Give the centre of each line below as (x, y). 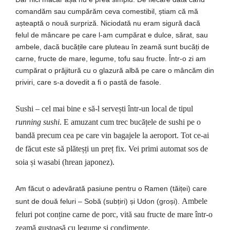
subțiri (116, 202)
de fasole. (144, 82)
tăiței (180, 189)
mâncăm (188, 71)
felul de (28, 35)
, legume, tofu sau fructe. (127, 59)
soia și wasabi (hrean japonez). (65, 162)
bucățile (74, 47)
